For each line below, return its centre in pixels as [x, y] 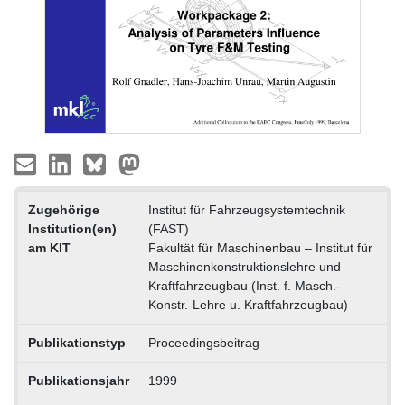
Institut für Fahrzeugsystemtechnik [246, 210]
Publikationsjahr [78, 381]
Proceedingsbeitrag [203, 343]
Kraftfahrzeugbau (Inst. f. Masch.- [244, 286]
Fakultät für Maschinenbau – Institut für [260, 248]
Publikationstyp [76, 343]
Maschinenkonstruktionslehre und [244, 267]
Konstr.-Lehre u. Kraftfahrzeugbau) [248, 305]
